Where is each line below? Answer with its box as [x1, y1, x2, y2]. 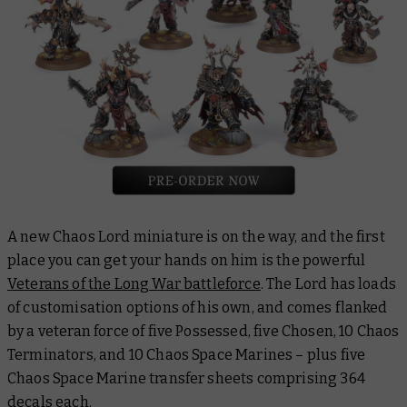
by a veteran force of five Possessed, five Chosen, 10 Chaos [7, 322, 400, 340]
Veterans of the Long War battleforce [7, 274, 261, 293]
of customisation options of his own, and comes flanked [7, 298, 388, 316]
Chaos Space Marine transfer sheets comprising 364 [7, 369, 365, 387]
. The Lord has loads [260, 274, 396, 293]
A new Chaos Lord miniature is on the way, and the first [7, 227, 385, 245]
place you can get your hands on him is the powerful [7, 251, 366, 269]
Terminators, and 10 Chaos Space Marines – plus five [7, 345, 366, 363]
